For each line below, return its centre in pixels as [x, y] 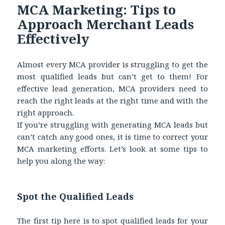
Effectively [53, 38]
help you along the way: [61, 160]
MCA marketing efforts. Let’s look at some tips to [113, 148]
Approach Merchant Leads [106, 24]
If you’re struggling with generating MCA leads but [113, 124]
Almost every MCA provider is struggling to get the [113, 64]
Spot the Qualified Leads [76, 196]
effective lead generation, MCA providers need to [113, 88]
